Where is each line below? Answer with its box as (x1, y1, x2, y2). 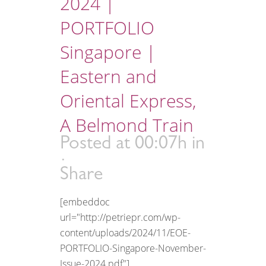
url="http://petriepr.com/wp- (60, 210, 180, 224)
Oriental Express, (60, 88, 196, 113)
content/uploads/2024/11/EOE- (60, 226, 191, 239)
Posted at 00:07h (60, 135, 187, 154)
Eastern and (60, 64, 157, 88)
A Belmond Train (60, 112, 194, 137)
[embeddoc (60, 195, 110, 208)
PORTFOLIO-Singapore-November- (60, 241, 206, 255)
